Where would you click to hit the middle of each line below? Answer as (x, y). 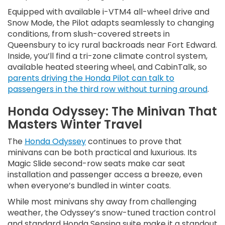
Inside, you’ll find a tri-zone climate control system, (107, 56)
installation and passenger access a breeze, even (105, 175)
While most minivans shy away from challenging (102, 202)
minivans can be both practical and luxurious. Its (102, 153)
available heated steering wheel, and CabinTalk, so (107, 67)
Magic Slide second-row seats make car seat (96, 164)
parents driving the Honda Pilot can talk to (91, 78)
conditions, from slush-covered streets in (89, 34)
